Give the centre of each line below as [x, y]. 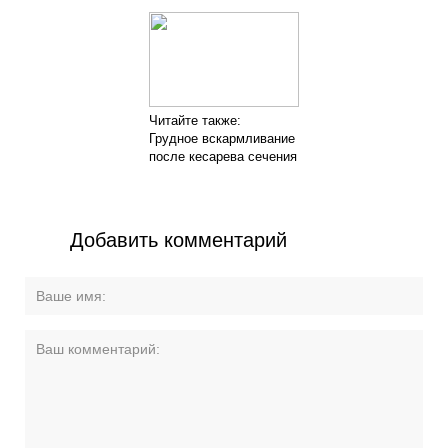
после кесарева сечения [222, 156]
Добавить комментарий [179, 240]
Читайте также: [194, 120]
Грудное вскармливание [221, 138]
